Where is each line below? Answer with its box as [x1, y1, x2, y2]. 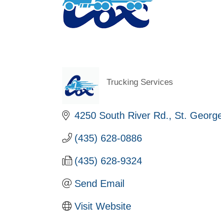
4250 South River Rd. [74, 110, 169, 121]
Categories [106, 82, 159, 96]
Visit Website [74, 200, 131, 212]
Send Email [74, 178, 124, 189]
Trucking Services [107, 77, 173, 87]
